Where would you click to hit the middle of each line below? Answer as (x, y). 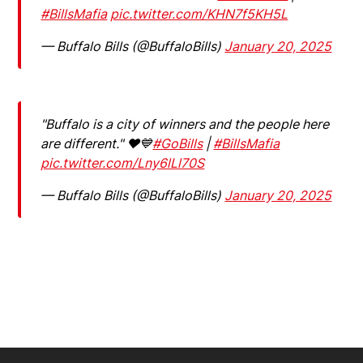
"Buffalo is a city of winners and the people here (185, 124)
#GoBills (178, 144)
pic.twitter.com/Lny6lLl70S (123, 163)
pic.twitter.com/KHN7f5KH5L (199, 14)
